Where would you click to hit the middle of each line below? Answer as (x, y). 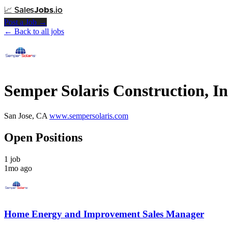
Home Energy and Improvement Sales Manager (104, 214)
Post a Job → (25, 22)
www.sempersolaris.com (89, 116)
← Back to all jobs (34, 31)
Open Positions (43, 137)
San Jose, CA (26, 116)
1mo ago (18, 168)
